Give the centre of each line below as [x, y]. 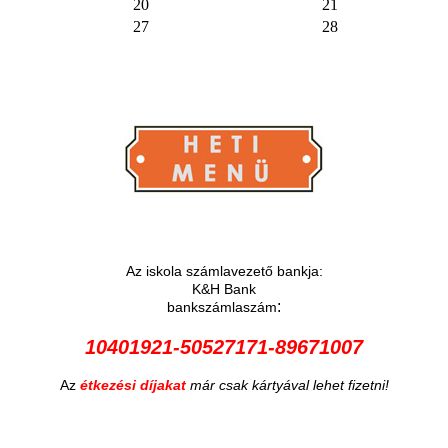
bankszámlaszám [222, 306]
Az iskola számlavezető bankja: [224, 270]
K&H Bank [224, 288]
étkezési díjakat [134, 384]
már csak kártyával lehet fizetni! [289, 384]
